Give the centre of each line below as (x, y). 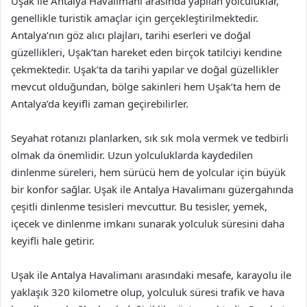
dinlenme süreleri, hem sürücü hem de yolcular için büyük (148, 172)
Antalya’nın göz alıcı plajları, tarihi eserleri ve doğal (131, 35)
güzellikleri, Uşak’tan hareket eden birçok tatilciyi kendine (146, 52)
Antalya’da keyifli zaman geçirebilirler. (100, 103)
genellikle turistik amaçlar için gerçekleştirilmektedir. (135, 18)
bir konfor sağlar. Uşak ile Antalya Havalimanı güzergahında (152, 189)
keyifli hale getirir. (53, 241)
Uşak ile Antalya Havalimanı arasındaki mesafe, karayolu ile (151, 275)
